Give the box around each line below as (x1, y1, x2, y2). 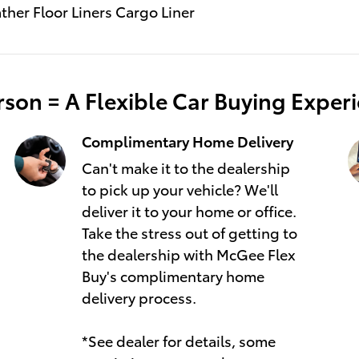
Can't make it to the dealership (82, 157, 290, 178)
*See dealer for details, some (82, 330, 276, 351)
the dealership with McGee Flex (82, 244, 296, 264)
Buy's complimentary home (82, 265, 264, 286)
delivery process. (82, 287, 196, 308)
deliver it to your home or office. (82, 200, 296, 221)
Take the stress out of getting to (82, 222, 297, 243)
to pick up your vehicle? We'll (82, 179, 278, 200)
